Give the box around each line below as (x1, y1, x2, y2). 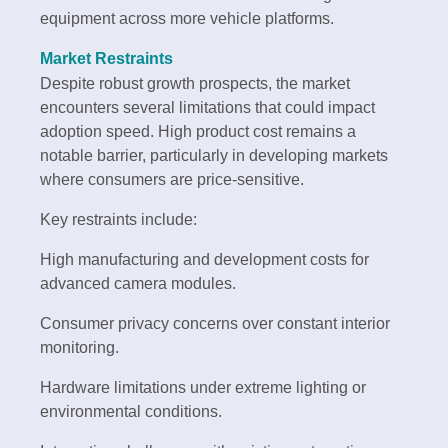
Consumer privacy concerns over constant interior (40, 315, 390, 333)
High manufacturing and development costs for (40, 251, 369, 269)
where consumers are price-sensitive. (40, 171, 304, 189)
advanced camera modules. (40, 275, 236, 293)
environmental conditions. (40, 403, 222, 421)
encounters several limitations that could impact (40, 99, 375, 117)
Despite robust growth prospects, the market (40, 75, 350, 93)
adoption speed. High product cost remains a (40, 123, 356, 141)
